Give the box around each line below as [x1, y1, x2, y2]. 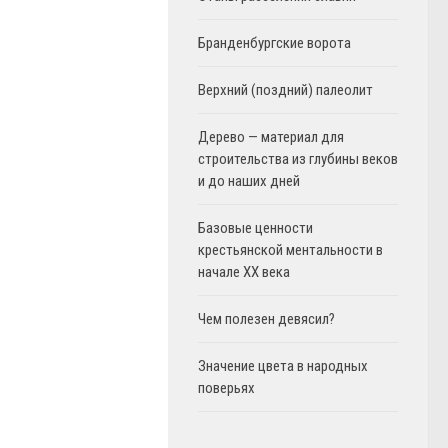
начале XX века [198, 263, 290, 281]
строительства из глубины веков [198, 150, 398, 168]
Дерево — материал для [198, 128, 344, 146]
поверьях [198, 379, 255, 397]
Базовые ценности [198, 219, 313, 237]
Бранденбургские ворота [198, 34, 351, 52]
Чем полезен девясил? [198, 310, 335, 328]
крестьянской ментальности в [198, 241, 383, 259]
